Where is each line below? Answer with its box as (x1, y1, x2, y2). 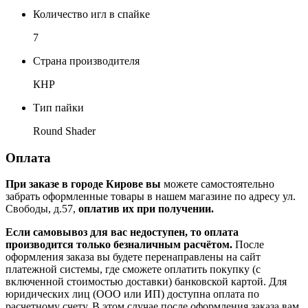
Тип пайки (33, 101, 84, 113)
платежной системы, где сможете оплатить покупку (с (5, 263, 261, 276)
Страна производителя (33, 54, 140, 67)
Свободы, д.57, (5, 203, 78, 215)
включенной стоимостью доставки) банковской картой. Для (5, 276, 287, 288)
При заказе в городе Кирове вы (5, 178, 161, 190)
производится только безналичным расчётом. (5, 239, 232, 251)
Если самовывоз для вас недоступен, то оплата (5, 226, 239, 239)
